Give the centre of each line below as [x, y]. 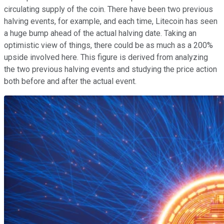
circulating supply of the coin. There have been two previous [108, 9]
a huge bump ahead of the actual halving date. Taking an [100, 33]
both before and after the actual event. [70, 81]
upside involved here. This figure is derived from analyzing [106, 57]
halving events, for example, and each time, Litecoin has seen [111, 21]
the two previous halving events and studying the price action [110, 69]
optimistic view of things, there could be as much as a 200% [108, 45]
